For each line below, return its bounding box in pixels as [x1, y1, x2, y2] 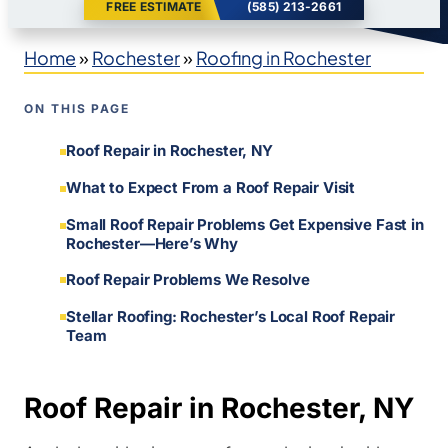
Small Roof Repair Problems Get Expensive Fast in [66, 215, 424, 235]
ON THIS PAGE [24, 100, 131, 116]
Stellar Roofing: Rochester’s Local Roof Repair [66, 307, 396, 327]
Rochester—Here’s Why [66, 234, 239, 254]
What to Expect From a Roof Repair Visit [66, 178, 356, 198]
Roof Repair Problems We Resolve [66, 270, 310, 290]
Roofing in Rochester [196, 45, 371, 69]
